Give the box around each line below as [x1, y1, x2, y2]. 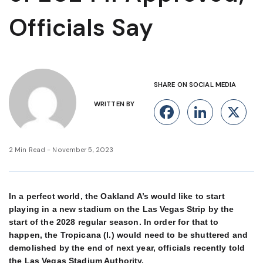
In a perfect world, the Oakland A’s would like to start [9, 191, 225, 201]
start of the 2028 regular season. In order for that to [9, 217, 219, 227]
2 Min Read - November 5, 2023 [9, 146, 114, 154]
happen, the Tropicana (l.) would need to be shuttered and [9, 230, 248, 240]
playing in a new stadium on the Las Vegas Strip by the [9, 204, 234, 214]
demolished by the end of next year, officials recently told [9, 243, 245, 252]
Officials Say [9, 12, 154, 43]
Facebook [176, 101, 261, 123]
